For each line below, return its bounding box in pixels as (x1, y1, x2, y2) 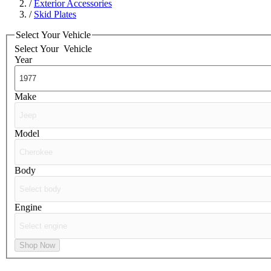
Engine (15, 202, 42, 213)
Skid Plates (34, 8, 76, 19)
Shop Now (19, 241, 55, 250)
